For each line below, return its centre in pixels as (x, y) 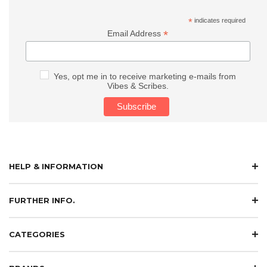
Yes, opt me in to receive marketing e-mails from (145, 76)
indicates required (219, 20)
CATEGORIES (37, 234)
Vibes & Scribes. (138, 86)
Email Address (136, 33)
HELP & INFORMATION (56, 166)
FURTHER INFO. (42, 200)
